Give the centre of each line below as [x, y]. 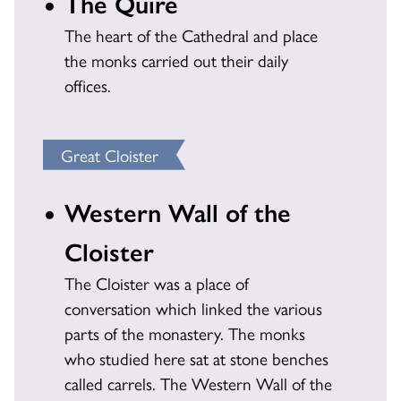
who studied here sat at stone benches [196, 358]
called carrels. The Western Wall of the [198, 383]
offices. [88, 85]
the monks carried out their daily [176, 60]
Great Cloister [110, 154]
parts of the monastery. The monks [185, 333]
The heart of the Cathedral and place [191, 34]
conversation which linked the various [193, 307]
